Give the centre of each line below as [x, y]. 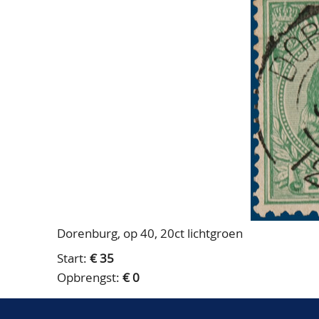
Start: [73, 258]
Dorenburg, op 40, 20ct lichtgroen [150, 233]
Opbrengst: [90, 277]
